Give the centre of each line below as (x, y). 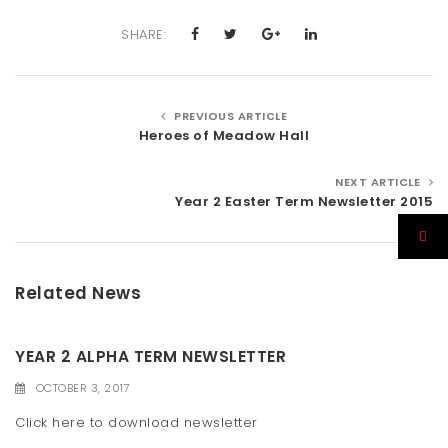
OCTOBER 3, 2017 (82, 387)
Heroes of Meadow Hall (224, 135)
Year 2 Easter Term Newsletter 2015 (304, 201)
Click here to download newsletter (138, 423)
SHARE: (143, 34)
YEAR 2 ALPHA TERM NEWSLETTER (150, 356)
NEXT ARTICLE (379, 181)
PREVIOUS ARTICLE (228, 115)
